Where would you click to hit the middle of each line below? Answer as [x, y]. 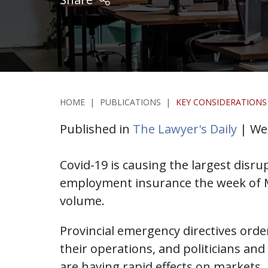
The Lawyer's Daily [185, 129]
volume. [82, 200]
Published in [96, 129]
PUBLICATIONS [130, 102]
